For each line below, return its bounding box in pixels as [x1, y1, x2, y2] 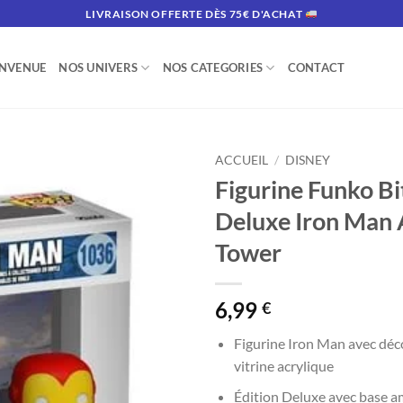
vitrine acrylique [233, 356, 334, 374]
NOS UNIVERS [58, 60, 139, 75]
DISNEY [285, 153, 331, 167]
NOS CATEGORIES [162, 60, 264, 75]
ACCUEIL [215, 153, 268, 167]
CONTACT [287, 60, 345, 75]
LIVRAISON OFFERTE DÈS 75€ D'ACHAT [85, 6, 305, 21]
